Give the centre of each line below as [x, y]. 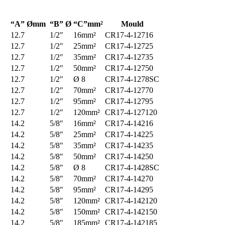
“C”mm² [88, 24]
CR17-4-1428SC [132, 167]
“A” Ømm [29, 24]
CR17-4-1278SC [132, 79]
